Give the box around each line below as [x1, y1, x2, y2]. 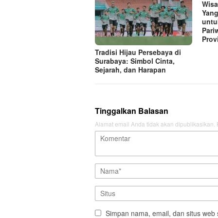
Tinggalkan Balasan [95, 105, 168, 116]
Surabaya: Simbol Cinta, [95, 55, 175, 66]
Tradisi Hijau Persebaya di [95, 47, 181, 57]
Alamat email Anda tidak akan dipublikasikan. [95, 119, 215, 128]
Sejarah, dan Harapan [95, 64, 166, 74]
